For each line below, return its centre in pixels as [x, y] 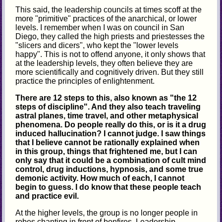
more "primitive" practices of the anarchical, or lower [106, 19]
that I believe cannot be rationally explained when [108, 143]
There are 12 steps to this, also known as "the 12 [106, 98]
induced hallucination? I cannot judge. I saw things [111, 134]
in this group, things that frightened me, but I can [107, 152]
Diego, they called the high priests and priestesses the [110, 37]
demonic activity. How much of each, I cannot [100, 178]
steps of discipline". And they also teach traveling [108, 107]
